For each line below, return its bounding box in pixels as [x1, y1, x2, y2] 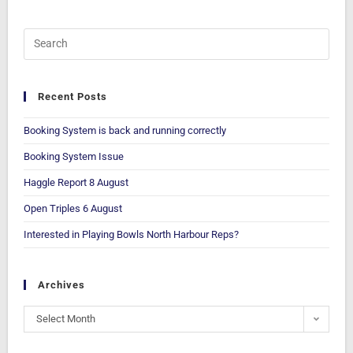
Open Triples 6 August [24, 202, 122, 214]
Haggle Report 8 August [24, 176, 128, 188]
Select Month [36, 312, 95, 325]
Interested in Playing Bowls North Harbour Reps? [24, 228, 239, 240]
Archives [38, 278, 85, 291]
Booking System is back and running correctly [24, 124, 226, 136]
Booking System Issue [24, 150, 124, 162]
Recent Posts [38, 90, 107, 102]
